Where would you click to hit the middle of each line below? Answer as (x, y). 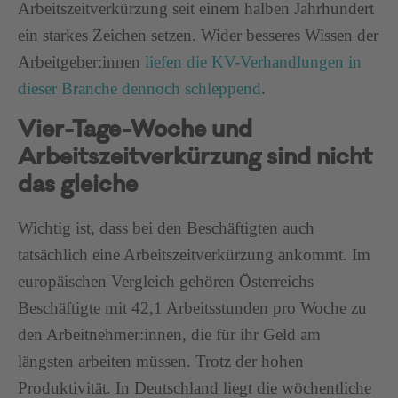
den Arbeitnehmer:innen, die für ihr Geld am (169, 335)
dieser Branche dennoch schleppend (139, 89)
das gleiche (78, 187)
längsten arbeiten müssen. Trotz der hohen (161, 362)
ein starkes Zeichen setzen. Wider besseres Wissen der (198, 36)
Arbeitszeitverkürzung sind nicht (195, 160)
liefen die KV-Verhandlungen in (253, 62)
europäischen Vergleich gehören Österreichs (166, 282)
